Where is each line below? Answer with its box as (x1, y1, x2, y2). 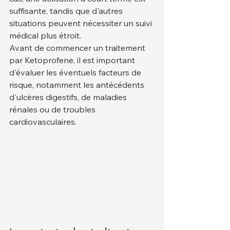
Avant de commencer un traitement (9, 42, 147, 53)
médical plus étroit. (9, 30, 81, 41)
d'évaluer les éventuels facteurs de (9, 67, 143, 78)
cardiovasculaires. (9, 116, 76, 127)
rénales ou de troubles (9, 104, 98, 114)
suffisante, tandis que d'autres (9, 5, 125, 16)
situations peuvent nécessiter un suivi (9, 17, 154, 28)
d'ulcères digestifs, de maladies (9, 91, 129, 102)
